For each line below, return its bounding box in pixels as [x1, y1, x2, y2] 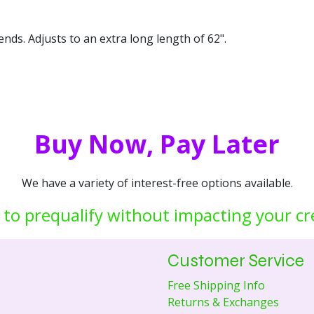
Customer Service [168, 250, 304, 272]
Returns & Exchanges [168, 294, 279, 310]
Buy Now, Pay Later [34, 127, 280, 161]
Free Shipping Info [168, 278, 265, 294]
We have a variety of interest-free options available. [21, 175, 293, 191]
